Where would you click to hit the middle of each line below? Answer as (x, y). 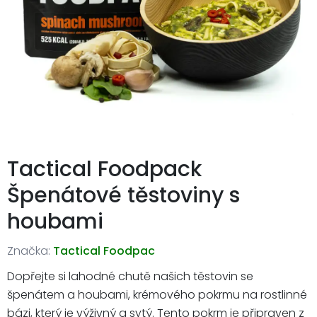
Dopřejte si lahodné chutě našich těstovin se (130, 276)
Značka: (29, 250)
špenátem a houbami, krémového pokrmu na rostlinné (157, 294)
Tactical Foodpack (104, 169)
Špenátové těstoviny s (123, 195)
